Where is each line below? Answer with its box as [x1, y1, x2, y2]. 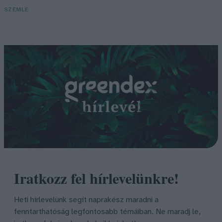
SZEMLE [4, 6, 29, 13]
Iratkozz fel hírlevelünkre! [14, 166, 179, 189]
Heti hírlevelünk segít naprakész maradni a [14, 195, 159, 204]
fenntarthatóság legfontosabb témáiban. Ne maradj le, [14, 207, 200, 216]
